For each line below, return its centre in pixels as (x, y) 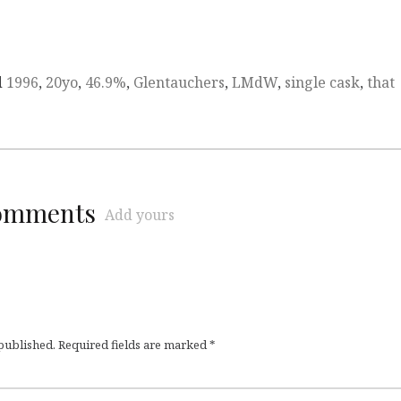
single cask (322, 83)
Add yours (140, 215)
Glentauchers (179, 83)
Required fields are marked (134, 345)
